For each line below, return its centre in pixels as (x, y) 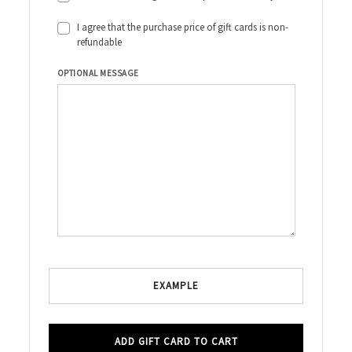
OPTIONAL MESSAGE (98, 73)
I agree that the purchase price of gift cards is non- (183, 27)
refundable (100, 42)
